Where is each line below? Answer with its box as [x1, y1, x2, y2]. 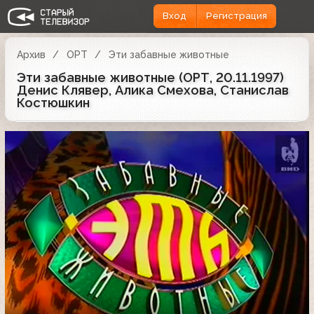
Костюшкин [17, 95, 90, 110]
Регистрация [205, 11, 267, 22]
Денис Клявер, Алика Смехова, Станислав [17, 82, 289, 97]
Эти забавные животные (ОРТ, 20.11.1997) [17, 69, 284, 85]
